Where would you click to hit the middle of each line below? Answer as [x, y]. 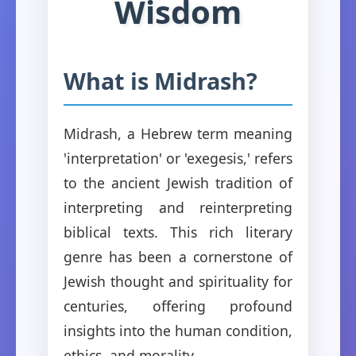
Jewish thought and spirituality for [178, 281]
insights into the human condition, [178, 330]
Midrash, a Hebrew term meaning [178, 133]
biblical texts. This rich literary [178, 232]
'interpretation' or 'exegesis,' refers [178, 158]
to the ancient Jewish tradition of [178, 182]
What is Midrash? [161, 80]
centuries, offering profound [178, 306]
